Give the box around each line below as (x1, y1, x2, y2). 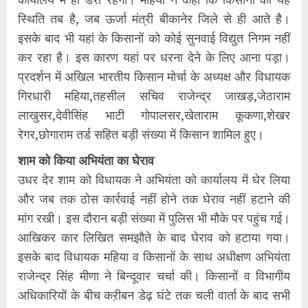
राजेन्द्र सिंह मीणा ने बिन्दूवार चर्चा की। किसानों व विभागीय (18, 267, 290, 284)
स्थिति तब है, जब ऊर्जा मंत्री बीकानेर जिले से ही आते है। (18, 10, 290, 27)
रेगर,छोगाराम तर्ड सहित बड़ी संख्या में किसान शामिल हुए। (18, 126, 264, 142)
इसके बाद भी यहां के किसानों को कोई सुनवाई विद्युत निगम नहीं (18, 30, 290, 46)
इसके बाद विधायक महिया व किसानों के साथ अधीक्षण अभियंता (18, 248, 290, 265)
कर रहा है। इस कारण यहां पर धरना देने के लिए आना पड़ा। (18, 49, 290, 65)
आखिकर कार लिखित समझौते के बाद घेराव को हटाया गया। (18, 229, 290, 245)
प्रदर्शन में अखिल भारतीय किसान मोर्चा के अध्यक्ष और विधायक (18, 68, 290, 85)
